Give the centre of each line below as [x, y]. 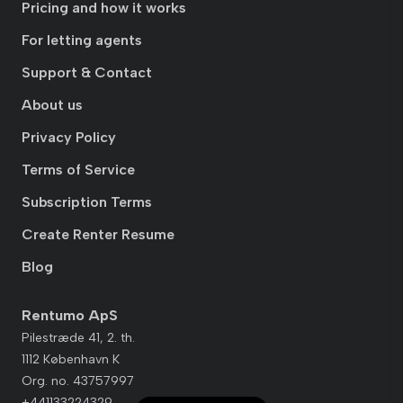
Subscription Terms [87, 202]
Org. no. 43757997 [78, 381]
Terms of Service [78, 170]
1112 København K [71, 359]
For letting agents [82, 40]
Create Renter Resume [98, 234]
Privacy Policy [69, 137]
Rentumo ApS [70, 315]
